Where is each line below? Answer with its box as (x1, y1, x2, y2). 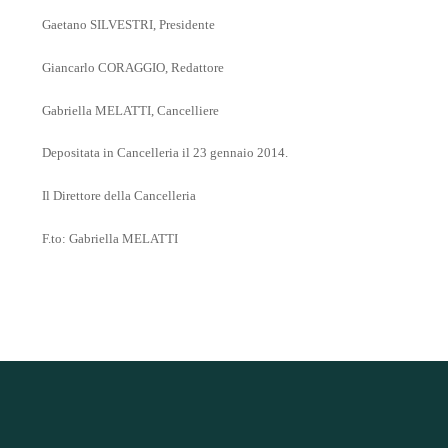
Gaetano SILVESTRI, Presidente (42, 18, 215, 33)
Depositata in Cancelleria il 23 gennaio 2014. (42, 146, 288, 161)
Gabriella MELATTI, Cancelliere (42, 103, 219, 118)
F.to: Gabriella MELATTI (42, 231, 178, 246)
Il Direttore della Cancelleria (42, 189, 196, 204)
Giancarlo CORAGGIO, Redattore (42, 60, 224, 75)
